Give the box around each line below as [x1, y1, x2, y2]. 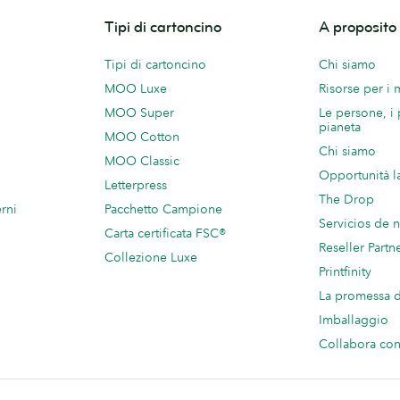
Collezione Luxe [104, 249, 197, 266]
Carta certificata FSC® [104, 225, 226, 242]
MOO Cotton [104, 129, 179, 146]
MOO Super [104, 104, 174, 121]
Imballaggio [319, 312, 388, 329]
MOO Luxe [104, 80, 167, 97]
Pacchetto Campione [104, 201, 222, 218]
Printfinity [319, 263, 371, 280]
